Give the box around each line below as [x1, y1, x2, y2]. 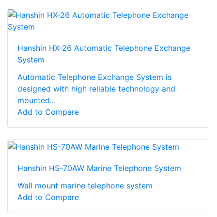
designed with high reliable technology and [17, 84, 175, 94]
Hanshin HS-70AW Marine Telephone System [17, 163, 181, 173]
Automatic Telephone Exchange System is [17, 72, 171, 82]
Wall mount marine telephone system [17, 180, 153, 190]
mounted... [17, 95, 56, 106]
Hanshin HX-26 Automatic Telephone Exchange [17, 43, 190, 53]
